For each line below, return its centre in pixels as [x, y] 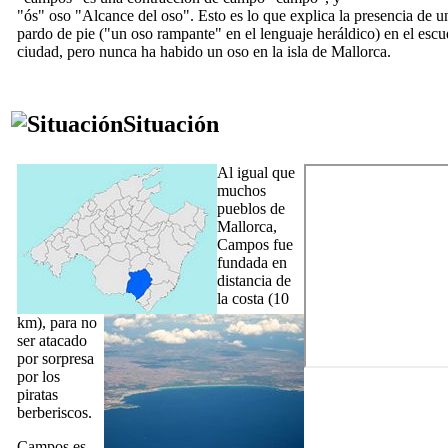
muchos [241, 190]
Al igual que [256, 172]
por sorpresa [55, 358]
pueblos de [251, 208]
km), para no [57, 322]
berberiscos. [54, 412]
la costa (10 [253, 298]
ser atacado [52, 340]
